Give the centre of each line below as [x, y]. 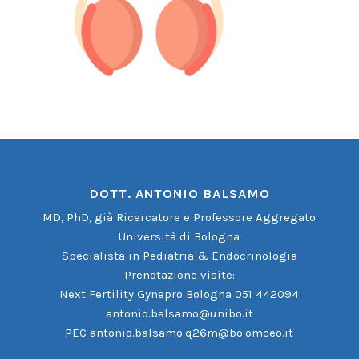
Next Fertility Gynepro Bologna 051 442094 [179, 294]
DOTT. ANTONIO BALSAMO [179, 193]
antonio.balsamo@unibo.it [179, 313]
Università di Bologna [179, 236]
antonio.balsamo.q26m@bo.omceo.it [192, 332]
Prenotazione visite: [179, 274]
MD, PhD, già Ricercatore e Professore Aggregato [179, 217]
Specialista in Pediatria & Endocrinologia [179, 255]
